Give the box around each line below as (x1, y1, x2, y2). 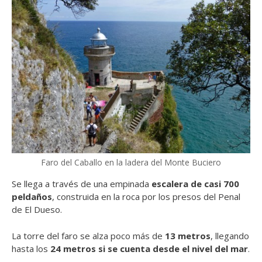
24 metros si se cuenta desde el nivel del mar (50, 242, 248, 254)
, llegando (211, 229, 249, 242)
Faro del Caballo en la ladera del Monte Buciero (41, 157, 221, 168)
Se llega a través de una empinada (12, 178, 151, 190)
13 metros (165, 229, 211, 242)
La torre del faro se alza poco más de (12, 229, 165, 242)
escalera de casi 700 (151, 178, 239, 190)
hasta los (12, 242, 50, 254)
